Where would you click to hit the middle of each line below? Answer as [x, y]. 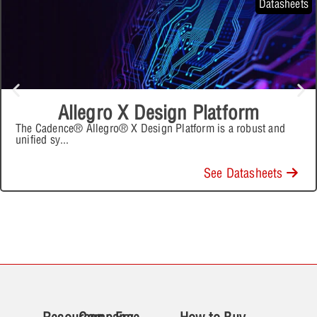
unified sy [38, 139]
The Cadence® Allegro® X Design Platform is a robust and [151, 128]
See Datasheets [245, 173]
